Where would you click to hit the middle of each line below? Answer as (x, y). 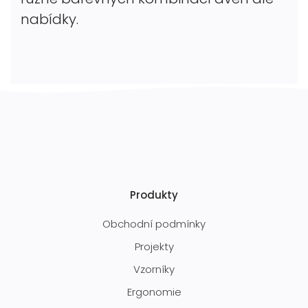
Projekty (154, 246)
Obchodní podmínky (154, 223)
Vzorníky (154, 269)
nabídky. (49, 19)
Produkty (154, 195)
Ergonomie (154, 291)
